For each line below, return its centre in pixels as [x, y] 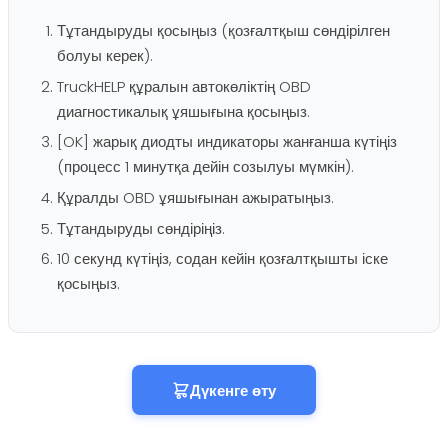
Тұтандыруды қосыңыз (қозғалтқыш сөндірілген [223, 31]
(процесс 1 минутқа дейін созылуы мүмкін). [205, 167]
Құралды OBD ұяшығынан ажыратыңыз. [195, 198]
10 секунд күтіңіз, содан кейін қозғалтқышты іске [222, 259]
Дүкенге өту [233, 390]
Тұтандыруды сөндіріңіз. [141, 228]
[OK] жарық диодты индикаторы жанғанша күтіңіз [227, 142]
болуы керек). [105, 56]
